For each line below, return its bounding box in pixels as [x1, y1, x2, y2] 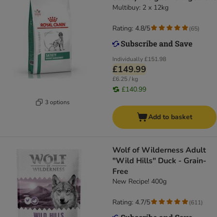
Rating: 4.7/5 [112, 198, 150, 207]
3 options [45, 98, 70, 106]
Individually [112, 55, 143, 63]
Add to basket [148, 112, 192, 122]
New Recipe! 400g [112, 177, 167, 186]
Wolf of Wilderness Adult [112, 145, 206, 156]
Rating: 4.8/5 [112, 24, 150, 33]
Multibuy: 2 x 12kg [112, 3, 169, 13]
